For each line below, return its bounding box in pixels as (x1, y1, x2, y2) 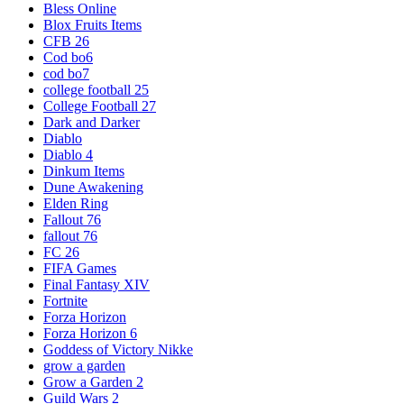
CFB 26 (43, 33, 89, 50)
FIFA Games (43, 261, 116, 277)
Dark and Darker (43, 115, 140, 131)
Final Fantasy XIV (43, 277, 150, 293)
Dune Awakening (43, 179, 143, 196)
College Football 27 (43, 98, 156, 115)
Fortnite (43, 293, 87, 309)
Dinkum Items (43, 163, 124, 179)
